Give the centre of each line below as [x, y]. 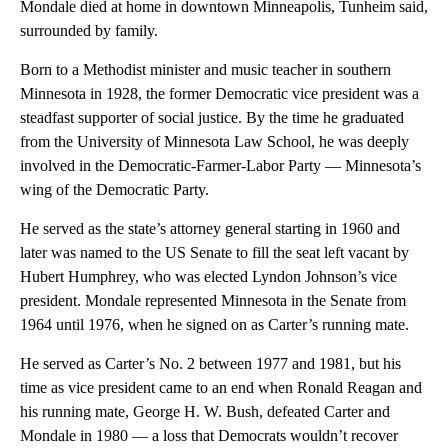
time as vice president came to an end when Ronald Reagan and [221, 387]
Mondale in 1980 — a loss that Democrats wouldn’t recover [209, 435]
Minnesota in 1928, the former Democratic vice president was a [219, 93]
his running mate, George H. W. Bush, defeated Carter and [205, 411]
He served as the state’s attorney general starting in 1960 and [210, 228]
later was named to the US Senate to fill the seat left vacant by [214, 252]
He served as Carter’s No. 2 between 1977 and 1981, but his [210, 363]
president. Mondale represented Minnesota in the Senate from [213, 300]
